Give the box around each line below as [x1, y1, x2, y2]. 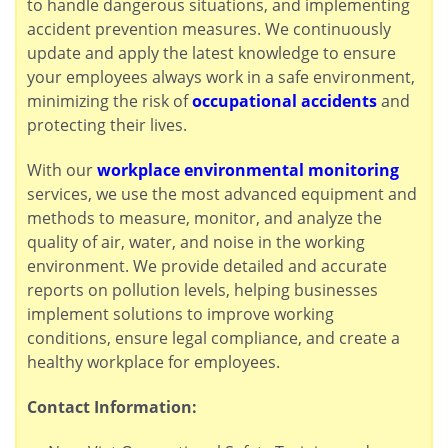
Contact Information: [27, 395, 197, 418]
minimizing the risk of [27, 90, 192, 113]
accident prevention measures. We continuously [27, 18, 391, 41]
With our [27, 158, 97, 181]
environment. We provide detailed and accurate [27, 254, 387, 277]
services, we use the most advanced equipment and [27, 182, 417, 205]
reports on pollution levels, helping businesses [27, 278, 378, 301]
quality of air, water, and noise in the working [27, 230, 365, 253]
